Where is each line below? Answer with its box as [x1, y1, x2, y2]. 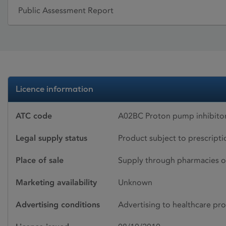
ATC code [16, 110, 52, 121]
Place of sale [16, 155, 64, 165]
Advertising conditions [16, 199, 100, 209]
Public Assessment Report [18, 6, 114, 16]
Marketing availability [16, 177, 97, 187]
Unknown [118, 177, 152, 187]
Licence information [16, 83, 93, 94]
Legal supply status [16, 133, 87, 143]
